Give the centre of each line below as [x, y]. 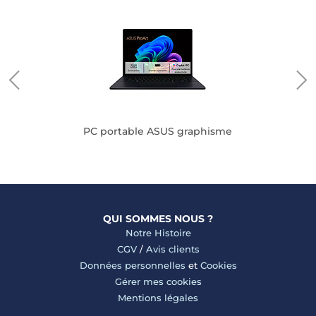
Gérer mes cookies [158, 281]
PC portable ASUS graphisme [158, 131]
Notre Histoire [158, 233]
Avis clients [172, 249]
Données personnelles [132, 265]
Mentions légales [158, 298]
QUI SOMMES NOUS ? [158, 219]
